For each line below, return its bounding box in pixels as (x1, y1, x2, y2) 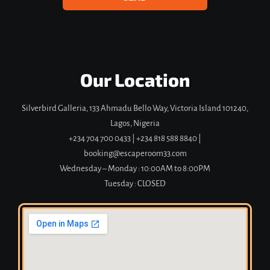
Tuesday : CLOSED (104, 178, 166, 188)
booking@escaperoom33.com (83, 148, 187, 158)
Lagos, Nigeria (110, 118, 160, 128)
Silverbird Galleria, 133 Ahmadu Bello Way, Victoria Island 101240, (22, 103, 248, 113)
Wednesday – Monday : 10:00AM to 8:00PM (60, 163, 210, 173)
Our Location (80, 68, 190, 90)
